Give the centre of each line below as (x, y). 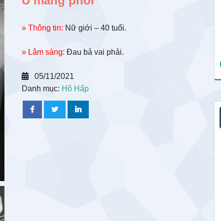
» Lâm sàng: (43, 52)
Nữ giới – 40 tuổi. (95, 28)
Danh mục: (42, 89)
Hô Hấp (75, 89)
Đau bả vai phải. (94, 52)
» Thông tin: (42, 28)
